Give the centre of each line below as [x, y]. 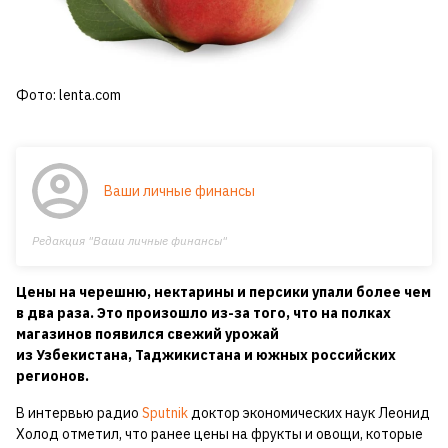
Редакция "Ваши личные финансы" [129, 241]
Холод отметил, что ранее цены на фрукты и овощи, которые [219, 434]
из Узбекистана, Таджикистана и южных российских [206, 355]
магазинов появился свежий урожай [147, 334]
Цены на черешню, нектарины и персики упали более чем [223, 292]
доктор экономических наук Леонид [309, 413]
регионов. [52, 376]
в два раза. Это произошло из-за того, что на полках [203, 313]
